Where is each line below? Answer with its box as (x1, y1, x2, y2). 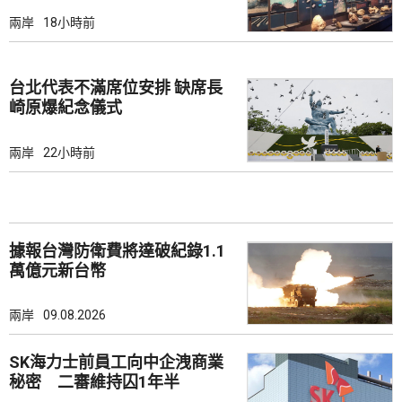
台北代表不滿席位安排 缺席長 (9, 78, 174, 98)
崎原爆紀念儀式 (9, 98, 122, 118)
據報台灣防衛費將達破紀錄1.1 (9, 240, 225, 260)
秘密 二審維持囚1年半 (9, 372, 179, 392)
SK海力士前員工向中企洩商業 (9, 353, 223, 372)
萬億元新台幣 (9, 260, 106, 280)
